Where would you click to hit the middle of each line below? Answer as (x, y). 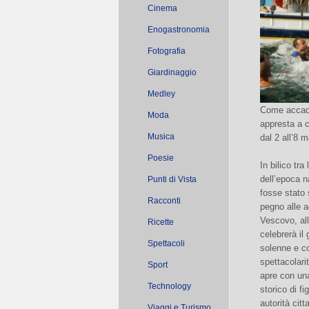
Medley (161, 94)
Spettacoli (166, 243)
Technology (169, 286)
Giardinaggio (172, 72)
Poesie (161, 158)
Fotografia (167, 51)
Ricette (161, 222)
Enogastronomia (179, 30)
